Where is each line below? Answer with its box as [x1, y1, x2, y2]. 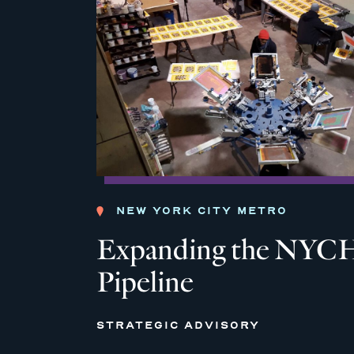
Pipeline [96, 265, 194, 301]
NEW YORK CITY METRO [116, 205, 288, 217]
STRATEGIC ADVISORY [96, 319, 260, 332]
